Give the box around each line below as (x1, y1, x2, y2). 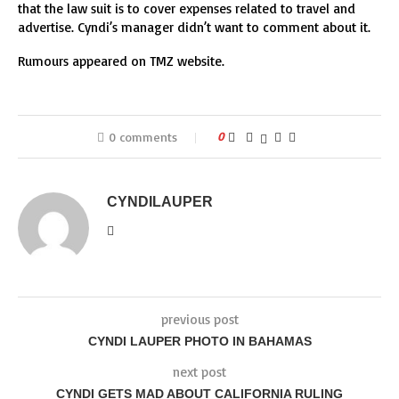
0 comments (108, 129, 177, 144)
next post (173, 363, 226, 380)
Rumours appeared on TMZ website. (18, 53, 224, 69)
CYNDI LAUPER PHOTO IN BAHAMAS (87, 334, 312, 348)
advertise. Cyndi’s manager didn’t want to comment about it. (18, 19, 370, 36)
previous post (160, 311, 239, 328)
